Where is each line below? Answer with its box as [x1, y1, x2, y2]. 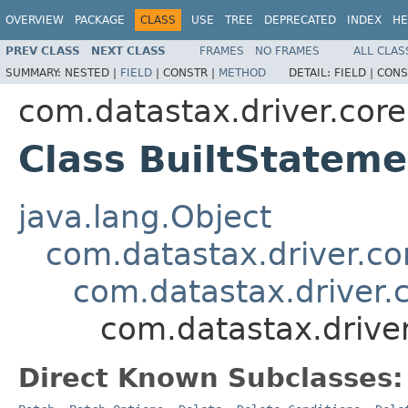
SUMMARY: [5, 66, 65, 79]
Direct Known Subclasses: [18, 362, 403, 393]
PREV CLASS [5, 44, 80, 57]
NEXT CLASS [91, 44, 166, 57]
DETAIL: [289, 66, 334, 79]
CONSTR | [163, 66, 219, 79]
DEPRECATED [264, 14, 336, 26]
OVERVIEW [5, 14, 64, 26]
